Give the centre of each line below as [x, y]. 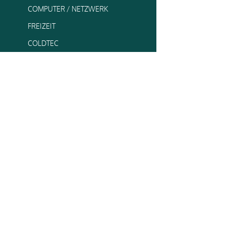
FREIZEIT [42, 26]
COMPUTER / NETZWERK [68, 9]
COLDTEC [43, 43]
